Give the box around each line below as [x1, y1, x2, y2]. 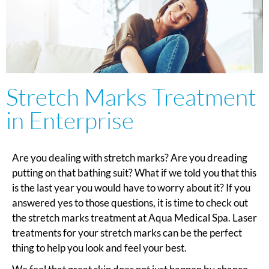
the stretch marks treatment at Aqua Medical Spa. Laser [12, 211, 257, 225]
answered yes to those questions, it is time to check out [12, 196, 248, 210]
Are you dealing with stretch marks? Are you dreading [12, 151, 247, 165]
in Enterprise [6, 106, 134, 135]
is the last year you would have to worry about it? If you [12, 181, 250, 195]
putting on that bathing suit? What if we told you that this [12, 166, 256, 180]
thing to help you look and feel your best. [12, 241, 187, 255]
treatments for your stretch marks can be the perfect [12, 226, 242, 240]
